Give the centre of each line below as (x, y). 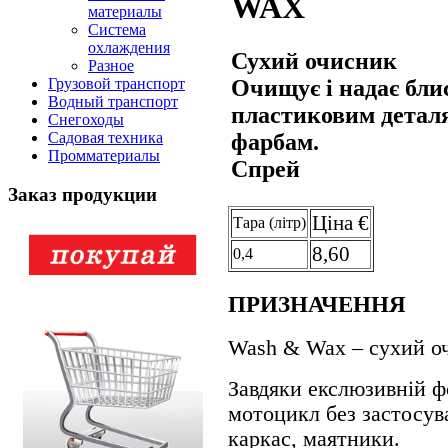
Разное (111, 66)
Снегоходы (86, 120)
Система (117, 30)
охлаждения (129, 48)
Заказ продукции (82, 195)
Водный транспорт (113, 102)
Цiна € (340, 222)
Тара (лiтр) (269, 222)
